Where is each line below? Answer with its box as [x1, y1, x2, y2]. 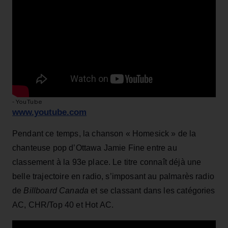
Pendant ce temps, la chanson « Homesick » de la [12, 129, 196, 138]
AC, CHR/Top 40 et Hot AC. [12, 200, 114, 209]
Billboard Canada [23, 186, 89, 195]
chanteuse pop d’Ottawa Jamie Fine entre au [12, 143, 177, 152]
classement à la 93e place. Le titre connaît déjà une [12, 157, 202, 166]
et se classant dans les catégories [89, 186, 215, 195]
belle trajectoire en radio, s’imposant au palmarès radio [12, 172, 214, 181]
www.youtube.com [12, 107, 87, 117]
